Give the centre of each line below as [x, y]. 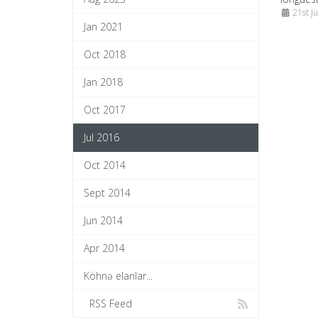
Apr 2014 [104, 248]
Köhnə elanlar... [118, 276]
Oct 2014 [105, 165]
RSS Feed [108, 303]
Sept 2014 [107, 193]
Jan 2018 [103, 82]
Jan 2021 [103, 27]
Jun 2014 [103, 220]
